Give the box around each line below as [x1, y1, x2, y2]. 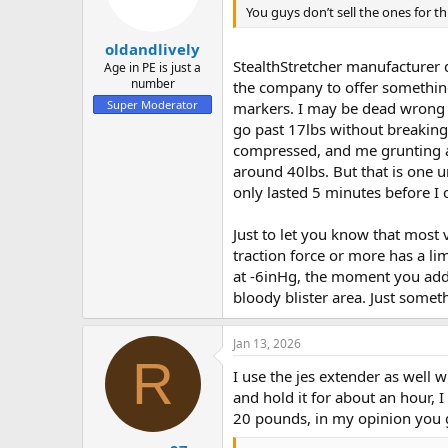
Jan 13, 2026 [233, 335, 301, 353]
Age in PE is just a [104, 59, 201, 77]
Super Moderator [107, 97, 198, 113]
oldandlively [105, 39, 200, 60]
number [130, 75, 175, 93]
